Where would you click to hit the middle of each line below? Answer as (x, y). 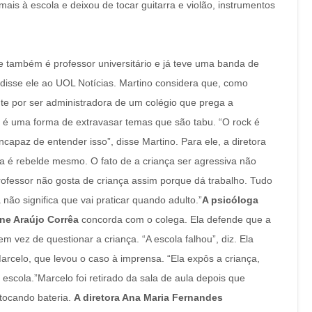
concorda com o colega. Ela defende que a (175, 219)
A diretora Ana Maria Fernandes (148, 297)
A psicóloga (230, 200)
